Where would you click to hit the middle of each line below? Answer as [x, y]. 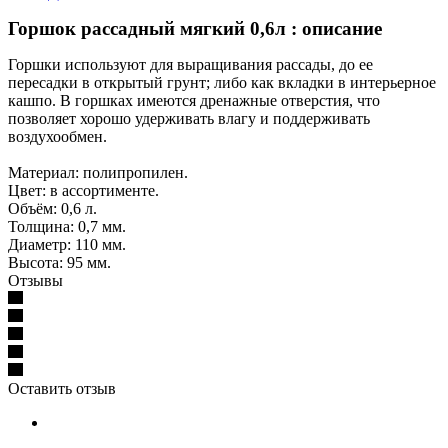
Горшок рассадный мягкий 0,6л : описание [195, 28]
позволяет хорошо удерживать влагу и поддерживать [189, 118]
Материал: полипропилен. [98, 172]
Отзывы [35, 280]
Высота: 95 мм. [59, 262]
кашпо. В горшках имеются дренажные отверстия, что [194, 100]
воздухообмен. [57, 136]
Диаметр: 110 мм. [67, 244]
